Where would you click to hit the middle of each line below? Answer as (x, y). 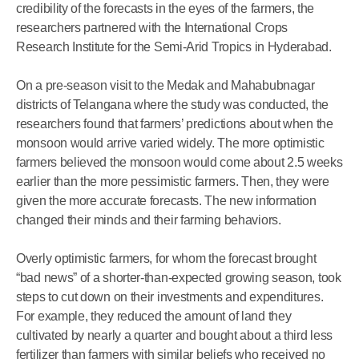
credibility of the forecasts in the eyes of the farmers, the (165, 8)
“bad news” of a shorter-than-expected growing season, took (179, 278)
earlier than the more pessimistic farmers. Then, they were (173, 182)
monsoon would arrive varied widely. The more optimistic (170, 143)
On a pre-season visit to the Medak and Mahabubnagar (165, 85)
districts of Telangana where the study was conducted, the (172, 105)
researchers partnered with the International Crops (152, 28)
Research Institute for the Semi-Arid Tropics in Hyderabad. (174, 47)
